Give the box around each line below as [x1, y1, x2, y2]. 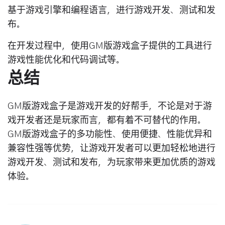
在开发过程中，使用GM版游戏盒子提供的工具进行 [8, 41, 212, 51]
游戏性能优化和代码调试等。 [8, 55, 125, 65]
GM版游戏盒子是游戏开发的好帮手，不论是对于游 [8, 101, 212, 111]
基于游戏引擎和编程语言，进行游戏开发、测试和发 [8, 6, 215, 15]
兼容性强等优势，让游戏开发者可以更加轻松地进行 [8, 144, 215, 153]
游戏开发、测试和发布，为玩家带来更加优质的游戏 [8, 158, 215, 167]
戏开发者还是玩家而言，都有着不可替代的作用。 [8, 116, 206, 125]
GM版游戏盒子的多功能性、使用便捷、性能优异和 [8, 130, 212, 139]
